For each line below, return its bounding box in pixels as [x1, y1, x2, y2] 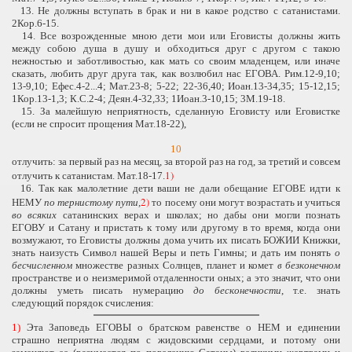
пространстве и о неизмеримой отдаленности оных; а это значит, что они [12, 271, 340, 284]
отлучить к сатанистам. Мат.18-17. [12, 169, 165, 181]
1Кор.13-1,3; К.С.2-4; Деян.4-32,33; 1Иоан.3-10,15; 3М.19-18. [12, 92, 285, 104]
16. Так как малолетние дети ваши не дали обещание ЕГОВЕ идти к [12, 181, 340, 194]
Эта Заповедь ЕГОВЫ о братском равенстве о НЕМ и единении [20, 321, 340, 333]
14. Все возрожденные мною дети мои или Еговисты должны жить [12, 29, 340, 42]
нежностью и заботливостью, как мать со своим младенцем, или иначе [12, 54, 340, 67]
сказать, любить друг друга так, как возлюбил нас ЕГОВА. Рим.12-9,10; [12, 67, 340, 79]
